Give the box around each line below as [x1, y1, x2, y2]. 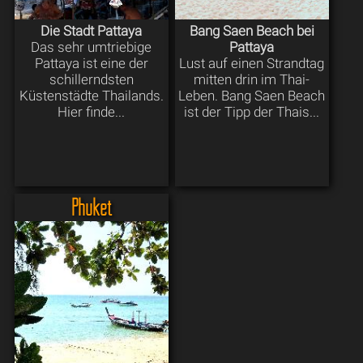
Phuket [70, 192, 112, 221]
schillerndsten [49, 70, 134, 88]
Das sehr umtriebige [31, 38, 152, 55]
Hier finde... [58, 103, 126, 120]
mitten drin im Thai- [194, 70, 310, 88]
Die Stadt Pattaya [41, 22, 143, 39]
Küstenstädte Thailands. [19, 87, 164, 104]
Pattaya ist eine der [34, 54, 148, 71]
